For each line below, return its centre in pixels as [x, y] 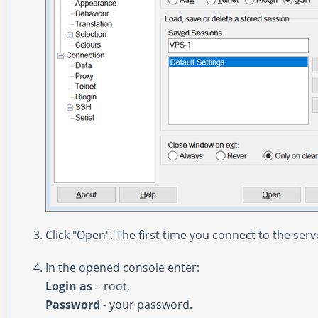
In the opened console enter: [122, 268]
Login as [69, 286]
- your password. [146, 305]
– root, [111, 286]
